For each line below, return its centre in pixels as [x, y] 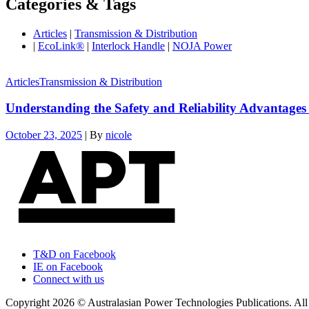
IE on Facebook [68, 267]
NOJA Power [202, 46]
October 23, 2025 [44, 134]
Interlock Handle [128, 46]
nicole [119, 134]
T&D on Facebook [74, 255]
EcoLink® [61, 46]
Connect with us [69, 279]
